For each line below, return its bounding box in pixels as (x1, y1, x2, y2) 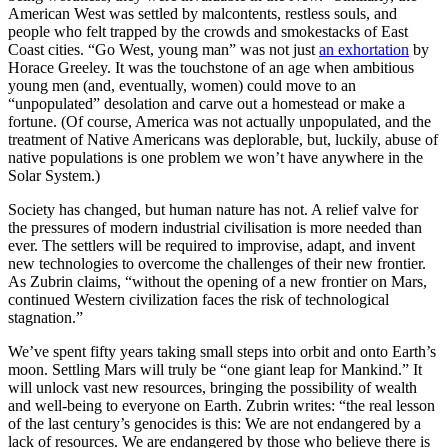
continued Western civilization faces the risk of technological (8, 291, 389, 309)
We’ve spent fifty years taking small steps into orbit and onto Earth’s (8, 343, 436, 361)
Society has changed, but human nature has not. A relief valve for (8, 201, 418, 219)
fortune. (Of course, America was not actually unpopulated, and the (8, 113, 431, 131)
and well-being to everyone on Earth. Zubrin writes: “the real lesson (8, 397, 435, 415)
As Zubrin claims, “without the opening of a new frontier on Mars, (8, 273, 427, 291)
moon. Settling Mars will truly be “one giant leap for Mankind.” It (8, 361, 422, 379)
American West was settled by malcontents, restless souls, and (8, 5, 397, 23)
